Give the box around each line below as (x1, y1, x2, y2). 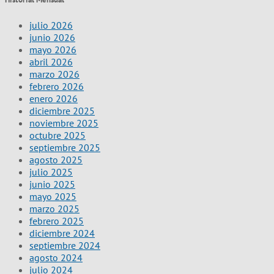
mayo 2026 (29, 43, 76, 56)
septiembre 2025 (29, 141, 100, 154)
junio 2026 (29, 31, 75, 43)
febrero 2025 (29, 214, 84, 227)
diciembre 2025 (29, 104, 95, 117)
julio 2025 (29, 165, 73, 178)
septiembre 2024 (29, 239, 100, 251)
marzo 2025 (29, 202, 80, 215)
